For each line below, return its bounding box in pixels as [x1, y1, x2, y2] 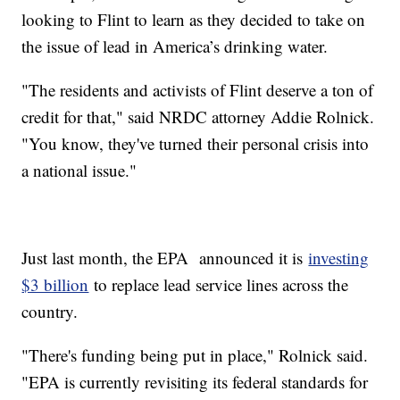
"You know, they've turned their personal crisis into [21, 131, 370, 154]
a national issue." [21, 158, 143, 181]
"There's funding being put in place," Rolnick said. [21, 343, 369, 366]
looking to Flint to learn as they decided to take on [21, 7, 366, 30]
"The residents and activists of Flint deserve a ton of [21, 78, 374, 101]
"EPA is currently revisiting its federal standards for [21, 370, 369, 393]
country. [21, 299, 89, 322]
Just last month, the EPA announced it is [21, 246, 309, 269]
